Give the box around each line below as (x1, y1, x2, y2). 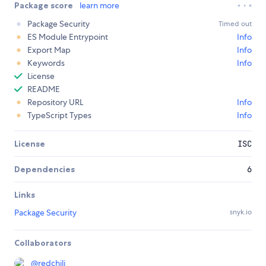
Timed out (218, 19, 252, 29)
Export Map (27, 45, 71, 56)
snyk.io (230, 207, 252, 217)
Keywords (27, 58, 65, 69)
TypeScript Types (27, 110, 91, 121)
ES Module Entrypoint (27, 31, 108, 43)
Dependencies (14, 164, 75, 175)
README (27, 84, 60, 95)
